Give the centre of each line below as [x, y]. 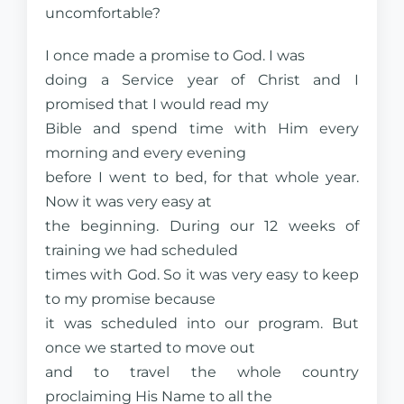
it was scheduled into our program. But [202, 323]
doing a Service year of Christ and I [202, 80]
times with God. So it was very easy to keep [202, 275]
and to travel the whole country [202, 372]
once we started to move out [150, 348]
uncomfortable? [103, 13]
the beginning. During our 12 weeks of [202, 226]
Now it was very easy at [129, 202]
